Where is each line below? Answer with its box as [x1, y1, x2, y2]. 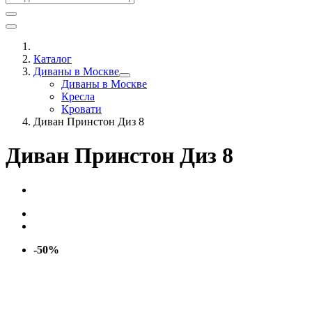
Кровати [61, 103, 102, 115]
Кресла [61, 91, 95, 102]
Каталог [33, 53, 72, 65]
